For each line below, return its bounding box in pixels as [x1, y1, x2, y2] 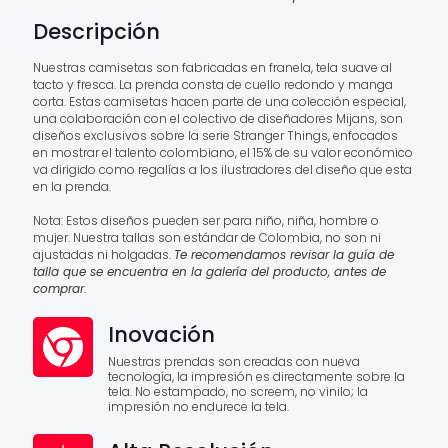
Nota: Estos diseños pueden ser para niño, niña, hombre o [33, 211, 379, 229]
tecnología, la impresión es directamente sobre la [108, 367, 405, 385]
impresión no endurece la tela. [108, 397, 289, 415]
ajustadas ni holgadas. [33, 245, 174, 263]
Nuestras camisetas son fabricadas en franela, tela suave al [33, 58, 392, 76]
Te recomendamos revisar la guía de [174, 245, 394, 263]
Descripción [33, 16, 160, 46]
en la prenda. [33, 177, 111, 195]
